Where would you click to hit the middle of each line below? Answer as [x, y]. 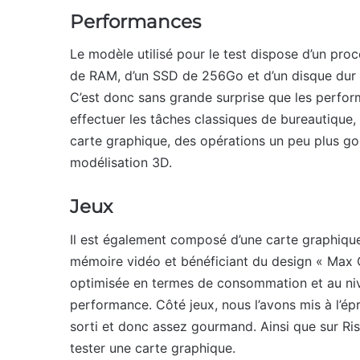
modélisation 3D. [121, 162]
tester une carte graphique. [153, 348]
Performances [135, 21]
